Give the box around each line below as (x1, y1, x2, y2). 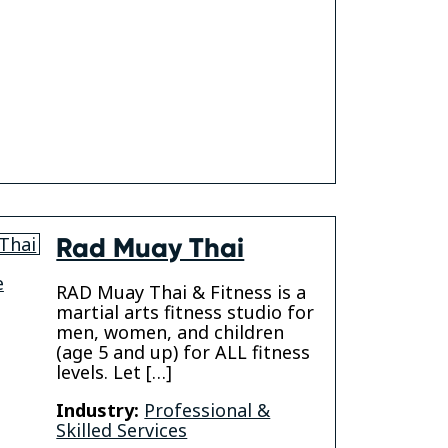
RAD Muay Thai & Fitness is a (56, 280, 307, 305)
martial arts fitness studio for (56, 300, 315, 325)
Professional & (144, 398, 271, 423)
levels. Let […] (56, 360, 173, 385)
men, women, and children (56, 320, 285, 345)
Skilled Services (56, 418, 188, 443)
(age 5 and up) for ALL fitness (56, 340, 311, 365)
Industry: (56, 398, 140, 423)
